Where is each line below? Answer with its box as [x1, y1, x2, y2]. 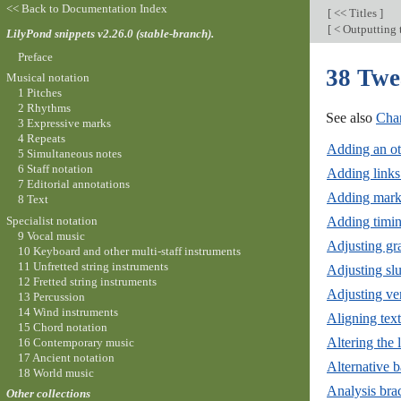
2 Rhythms [17, 101, 71, 115]
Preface [17, 49, 53, 64]
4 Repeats [17, 132, 65, 146]
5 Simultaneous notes [17, 147, 122, 161]
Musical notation [5, 71, 90, 85]
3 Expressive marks [17, 116, 111, 131]
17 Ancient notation [17, 350, 115, 364]
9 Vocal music [17, 228, 85, 243]
